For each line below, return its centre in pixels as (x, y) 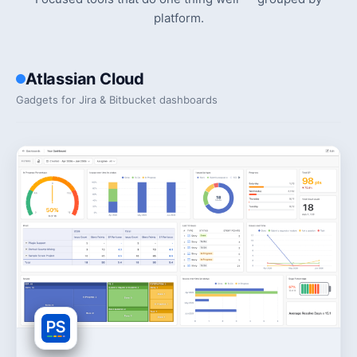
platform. (178, 18)
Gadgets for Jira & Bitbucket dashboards (117, 100)
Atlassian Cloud (85, 79)
